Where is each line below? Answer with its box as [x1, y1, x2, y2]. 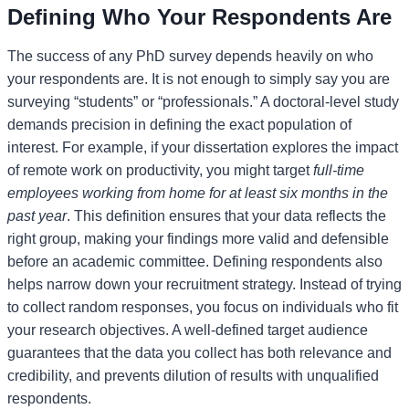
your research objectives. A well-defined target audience [7, 321, 368, 338]
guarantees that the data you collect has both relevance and [7, 344, 392, 361]
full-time [313, 162, 364, 178]
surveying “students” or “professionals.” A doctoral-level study [7, 93, 399, 110]
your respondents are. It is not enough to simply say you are [7, 70, 390, 87]
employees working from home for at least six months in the [7, 184, 388, 201]
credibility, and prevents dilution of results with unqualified [7, 367, 379, 383]
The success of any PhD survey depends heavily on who [7, 47, 373, 64]
